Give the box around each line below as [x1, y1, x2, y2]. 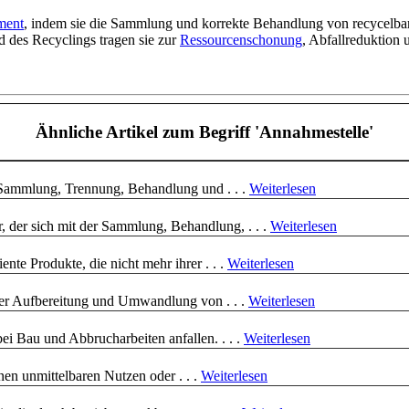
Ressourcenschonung [180, 32, 302, 48]
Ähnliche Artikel [36, 121, 158, 142]
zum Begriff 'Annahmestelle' [158, 121, 373, 142]
